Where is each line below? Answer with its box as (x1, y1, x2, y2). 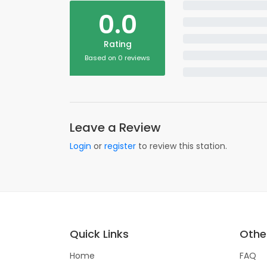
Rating (103, 38, 132, 50)
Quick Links (70, 226, 129, 241)
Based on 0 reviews (85, 53, 150, 63)
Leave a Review (70, 119, 161, 136)
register (104, 140, 136, 152)
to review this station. (136, 140, 227, 152)
